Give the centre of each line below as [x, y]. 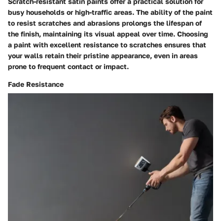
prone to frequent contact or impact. [68, 66]
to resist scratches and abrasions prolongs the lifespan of [105, 23]
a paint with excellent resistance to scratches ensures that [107, 44]
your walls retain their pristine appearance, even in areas [103, 55]
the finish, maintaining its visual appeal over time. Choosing [108, 34]
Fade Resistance [36, 84]
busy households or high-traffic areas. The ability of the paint [110, 12]
